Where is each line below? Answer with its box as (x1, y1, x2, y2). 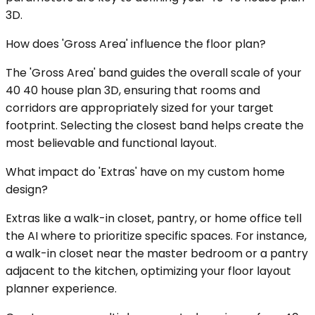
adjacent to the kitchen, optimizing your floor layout (6, 263, 291, 280)
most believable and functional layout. (6, 135, 217, 152)
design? (6, 181, 48, 198)
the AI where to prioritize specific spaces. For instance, (6, 228, 307, 245)
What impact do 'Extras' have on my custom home (6, 164, 285, 181)
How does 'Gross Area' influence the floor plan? (6, 36, 266, 53)
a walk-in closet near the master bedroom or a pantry (6, 245, 308, 262)
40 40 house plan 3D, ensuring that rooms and (6, 82, 260, 99)
